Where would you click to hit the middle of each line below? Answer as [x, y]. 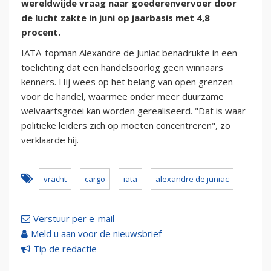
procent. [41, 32]
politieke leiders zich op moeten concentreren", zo [126, 126]
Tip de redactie [65, 249]
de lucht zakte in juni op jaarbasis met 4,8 [116, 18]
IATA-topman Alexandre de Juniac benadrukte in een [129, 53]
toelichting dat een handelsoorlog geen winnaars [122, 67]
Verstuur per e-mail [74, 219]
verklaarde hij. [50, 140]
